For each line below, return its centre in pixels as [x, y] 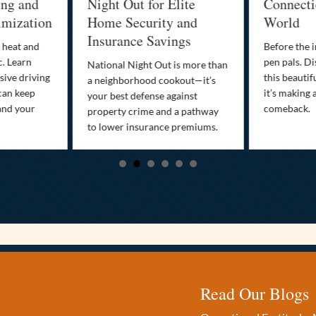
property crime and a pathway [133, 111]
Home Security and [122, 23]
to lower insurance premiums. [133, 127]
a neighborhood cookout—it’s [132, 80]
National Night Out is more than [138, 65]
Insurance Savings [119, 41]
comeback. [267, 109]
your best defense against [122, 96]
